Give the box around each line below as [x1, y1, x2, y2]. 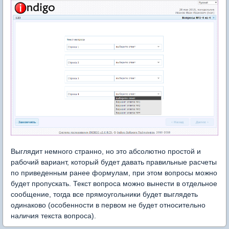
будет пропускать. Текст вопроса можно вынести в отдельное [11, 179, 217, 188]
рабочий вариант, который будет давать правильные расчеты [11, 158, 217, 167]
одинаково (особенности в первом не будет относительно [11, 201, 205, 210]
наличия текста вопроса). [11, 212, 96, 220]
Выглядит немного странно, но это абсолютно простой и [11, 147, 201, 156]
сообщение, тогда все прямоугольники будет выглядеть [11, 190, 198, 199]
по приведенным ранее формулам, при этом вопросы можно [11, 169, 217, 177]
